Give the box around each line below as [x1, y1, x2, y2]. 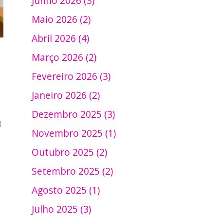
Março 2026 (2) [32, 50, 97, 64]
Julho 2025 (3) [32, 202, 91, 216]
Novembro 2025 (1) [32, 126, 116, 140]
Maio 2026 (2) [32, 12, 91, 26]
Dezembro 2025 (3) [32, 107, 115, 121]
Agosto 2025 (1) [32, 183, 100, 197]
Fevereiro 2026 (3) [32, 69, 111, 83]
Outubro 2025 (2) [32, 145, 108, 159]
